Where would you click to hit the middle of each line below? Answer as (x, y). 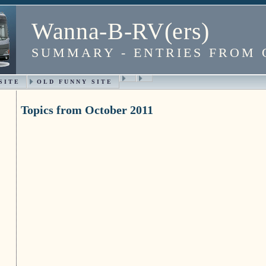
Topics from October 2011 (87, 110)
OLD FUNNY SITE (75, 81)
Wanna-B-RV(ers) (121, 31)
